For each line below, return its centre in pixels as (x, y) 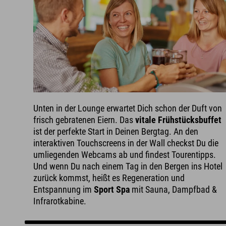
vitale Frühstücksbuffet (179, 120)
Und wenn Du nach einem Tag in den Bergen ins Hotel (128, 166)
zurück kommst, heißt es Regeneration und (109, 178)
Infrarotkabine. (60, 201)
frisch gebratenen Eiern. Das (84, 120)
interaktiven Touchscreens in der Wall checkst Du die (126, 143)
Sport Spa (112, 189)
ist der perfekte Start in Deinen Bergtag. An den (116, 131)
